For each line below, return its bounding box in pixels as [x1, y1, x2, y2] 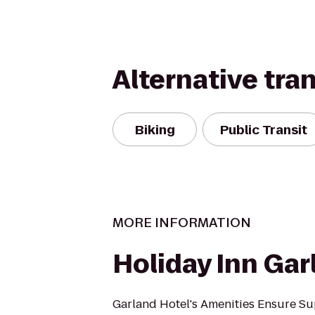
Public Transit [220, 120, 307, 139]
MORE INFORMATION [112, 214, 251, 231]
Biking [134, 120, 175, 139]
